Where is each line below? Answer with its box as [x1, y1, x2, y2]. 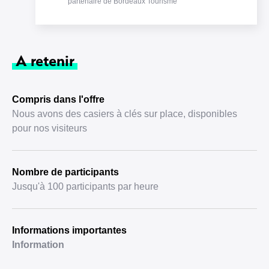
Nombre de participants [12, 167, 119, 177]
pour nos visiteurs [12, 123, 87, 133]
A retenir [15, 50, 74, 70]
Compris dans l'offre [12, 94, 104, 104]
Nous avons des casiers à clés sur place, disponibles [12, 109, 237, 119]
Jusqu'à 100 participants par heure [12, 181, 159, 192]
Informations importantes [12, 225, 127, 235]
